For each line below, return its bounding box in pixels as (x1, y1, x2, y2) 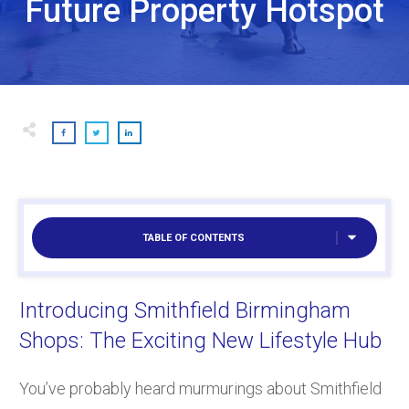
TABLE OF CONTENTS (142, 231, 245, 244)
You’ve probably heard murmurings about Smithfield (19, 378, 382, 398)
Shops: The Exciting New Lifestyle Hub (19, 327, 382, 353)
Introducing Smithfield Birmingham (19, 297, 351, 323)
